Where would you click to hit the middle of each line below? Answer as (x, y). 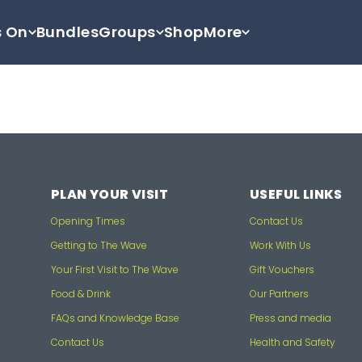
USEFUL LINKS (296, 194)
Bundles (67, 32)
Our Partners (279, 293)
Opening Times (88, 221)
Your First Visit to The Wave (115, 269)
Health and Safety (293, 342)
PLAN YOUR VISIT (109, 194)
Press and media (290, 318)
